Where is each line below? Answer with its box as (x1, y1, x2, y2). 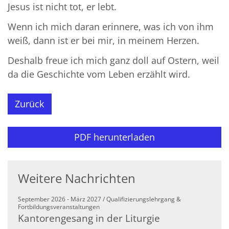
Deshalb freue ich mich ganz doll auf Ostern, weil (8, 54, 219, 66)
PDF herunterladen (74, 131, 155, 144)
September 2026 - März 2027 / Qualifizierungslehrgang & (18, 194, 181, 203)
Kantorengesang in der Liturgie (18, 211, 160, 225)
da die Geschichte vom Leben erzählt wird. (8, 67, 190, 80)
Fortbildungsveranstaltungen (18, 202, 100, 211)
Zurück (15, 97, 44, 110)
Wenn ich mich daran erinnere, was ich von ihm (8, 20, 214, 33)
